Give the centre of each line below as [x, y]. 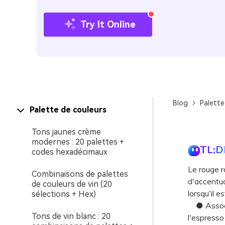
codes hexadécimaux [70, 152]
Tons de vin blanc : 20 [71, 216]
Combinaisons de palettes [80, 174]
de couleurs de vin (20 [72, 184]
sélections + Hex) [64, 194]
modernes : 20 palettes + [78, 142]
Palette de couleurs [68, 110]
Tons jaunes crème [66, 132]
